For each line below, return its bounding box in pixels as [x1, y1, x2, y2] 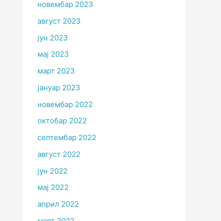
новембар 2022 [37, 99, 93, 109]
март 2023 [37, 66, 75, 76]
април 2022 [37, 199, 79, 209]
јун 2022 [37, 166, 68, 176]
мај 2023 [37, 49, 69, 59]
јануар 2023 [37, 82, 80, 92]
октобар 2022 [37, 116, 87, 126]
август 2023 [37, 16, 81, 26]
